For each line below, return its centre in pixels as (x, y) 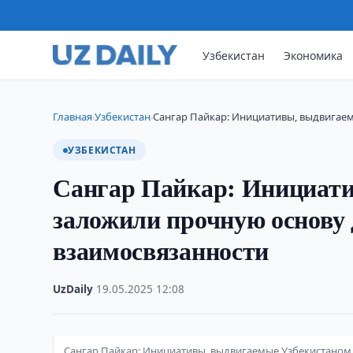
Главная (73, 117)
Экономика (314, 55)
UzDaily (73, 289)
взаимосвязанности (161, 250)
